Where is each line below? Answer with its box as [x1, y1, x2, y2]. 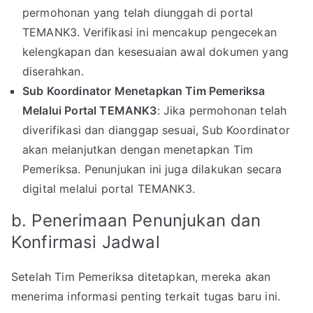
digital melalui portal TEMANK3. [22, 182, 195, 196]
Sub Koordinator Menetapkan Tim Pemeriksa [22, 84, 265, 99]
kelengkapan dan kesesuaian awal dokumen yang [22, 45, 289, 59]
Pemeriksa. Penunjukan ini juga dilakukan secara [22, 162, 282, 177]
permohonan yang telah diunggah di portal [22, 6, 254, 20]
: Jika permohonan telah [156, 103, 287, 118]
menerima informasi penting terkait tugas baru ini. [11, 289, 281, 304]
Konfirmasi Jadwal [11, 232, 160, 253]
